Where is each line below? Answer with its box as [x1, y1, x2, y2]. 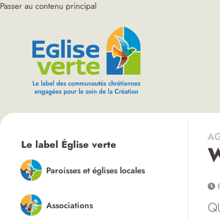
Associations [46, 199, 93, 211]
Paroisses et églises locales [46, 164, 145, 176]
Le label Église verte [21, 137, 116, 152]
